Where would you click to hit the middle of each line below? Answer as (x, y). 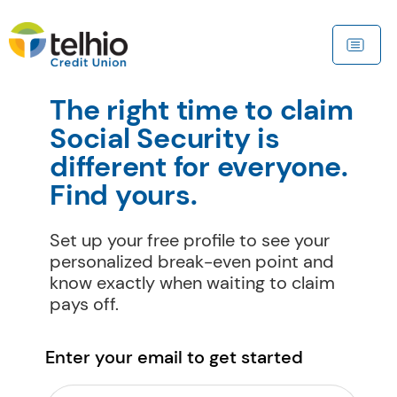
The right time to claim (202, 110)
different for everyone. (199, 167)
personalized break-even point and (192, 261)
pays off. (84, 304)
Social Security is (165, 138)
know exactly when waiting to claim (192, 282)
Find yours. (124, 195)
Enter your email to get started (175, 358)
